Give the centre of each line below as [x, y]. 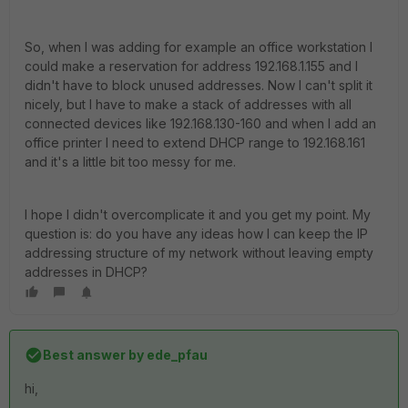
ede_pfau [176, 355]
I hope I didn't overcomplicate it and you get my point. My [198, 214]
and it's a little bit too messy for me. [132, 162]
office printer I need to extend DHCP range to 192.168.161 [195, 143]
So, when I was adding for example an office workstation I [199, 47]
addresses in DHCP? [86, 272]
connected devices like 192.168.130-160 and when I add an [200, 123]
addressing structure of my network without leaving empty [199, 253]
